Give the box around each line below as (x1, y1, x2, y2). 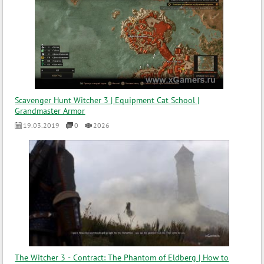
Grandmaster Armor (15, 105, 85, 116)
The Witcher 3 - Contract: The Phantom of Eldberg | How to (15, 252, 229, 263)
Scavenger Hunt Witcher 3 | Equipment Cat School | (15, 95, 200, 105)
